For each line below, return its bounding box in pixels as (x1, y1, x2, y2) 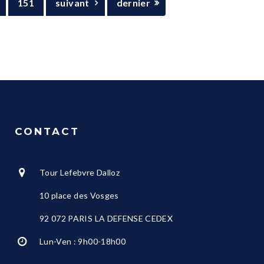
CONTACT (15, 126, 80, 137)
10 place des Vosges (39, 190, 119, 200)
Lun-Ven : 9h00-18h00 (39, 236, 126, 246)
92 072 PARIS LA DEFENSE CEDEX (39, 213, 173, 223)
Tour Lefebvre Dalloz (39, 167, 120, 177)
